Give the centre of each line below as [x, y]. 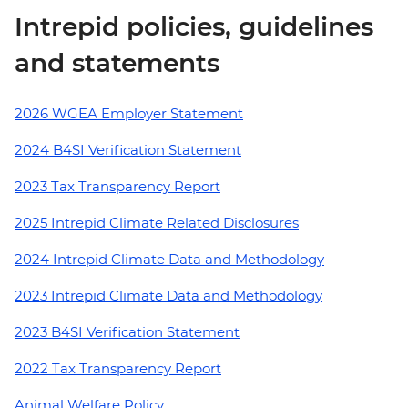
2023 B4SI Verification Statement [127, 331]
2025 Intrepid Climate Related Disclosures [157, 222]
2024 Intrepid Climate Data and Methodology [169, 259]
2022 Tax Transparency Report [118, 368]
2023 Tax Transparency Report [117, 186]
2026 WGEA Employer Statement [129, 113]
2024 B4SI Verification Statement [128, 149]
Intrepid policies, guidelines [194, 26]
